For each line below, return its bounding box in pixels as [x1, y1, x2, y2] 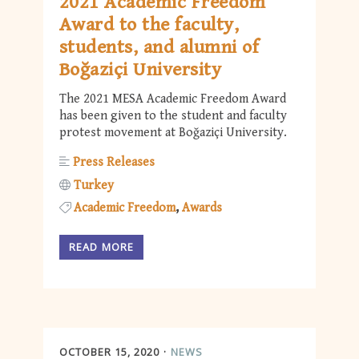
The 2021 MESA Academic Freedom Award [59, 91, 286, 107]
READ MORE [69, 240, 135, 255]
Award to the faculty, [59, 14, 240, 37]
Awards [182, 200, 222, 216]
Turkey [74, 177, 114, 193]
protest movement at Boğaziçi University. [59, 125, 287, 141]
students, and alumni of [59, 36, 260, 59]
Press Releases [73, 155, 155, 171]
